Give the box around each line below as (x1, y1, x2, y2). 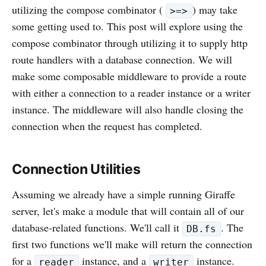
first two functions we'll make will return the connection (12, 237, 252, 251)
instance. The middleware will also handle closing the (12, 102, 243, 116)
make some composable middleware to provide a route (12, 69, 246, 83)
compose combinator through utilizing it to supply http (12, 36, 248, 50)
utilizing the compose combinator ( (12, 2, 166, 17)
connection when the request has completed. (12, 119, 202, 133)
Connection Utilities (12, 161, 141, 178)
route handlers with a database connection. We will (12, 52, 232, 66)
